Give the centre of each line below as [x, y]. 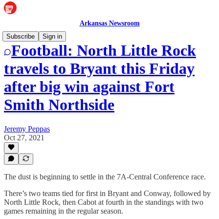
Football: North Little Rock [104, 51]
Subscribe [21, 36]
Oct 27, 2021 [24, 137]
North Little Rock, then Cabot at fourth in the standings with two [104, 202]
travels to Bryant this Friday [99, 69]
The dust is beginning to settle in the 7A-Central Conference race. [105, 177]
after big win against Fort [89, 87]
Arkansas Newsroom [109, 23]
